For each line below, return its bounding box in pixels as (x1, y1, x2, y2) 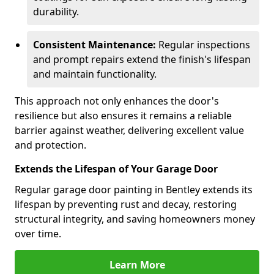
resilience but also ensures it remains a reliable (15, 109, 232, 122)
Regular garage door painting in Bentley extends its (15, 183, 253, 196)
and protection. (15, 138, 86, 152)
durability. (33, 5, 79, 18)
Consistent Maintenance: (33, 38, 156, 51)
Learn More (109, 258, 165, 272)
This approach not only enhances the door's (15, 94, 219, 108)
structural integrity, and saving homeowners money (15, 212, 255, 226)
